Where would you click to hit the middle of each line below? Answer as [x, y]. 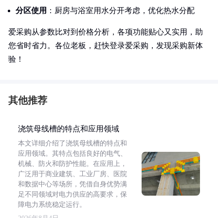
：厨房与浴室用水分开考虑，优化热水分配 [121, 10]
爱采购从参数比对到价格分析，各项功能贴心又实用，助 [106, 32]
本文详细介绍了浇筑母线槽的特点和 [73, 143]
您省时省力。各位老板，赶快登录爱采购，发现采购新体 [106, 45]
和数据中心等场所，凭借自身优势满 [73, 184]
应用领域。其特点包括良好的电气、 [73, 154]
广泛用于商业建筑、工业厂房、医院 [73, 174]
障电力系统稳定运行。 [52, 205]
